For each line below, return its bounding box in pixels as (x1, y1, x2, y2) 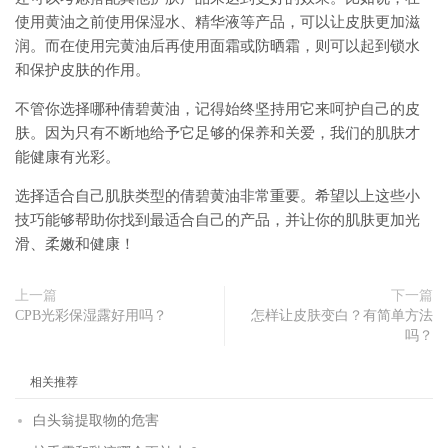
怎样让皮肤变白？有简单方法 (251, 308, 433, 324)
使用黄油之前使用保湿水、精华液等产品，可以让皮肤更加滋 (15, 14, 420, 31)
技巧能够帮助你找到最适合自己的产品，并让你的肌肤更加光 (15, 212, 420, 229)
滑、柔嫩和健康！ (15, 236, 135, 253)
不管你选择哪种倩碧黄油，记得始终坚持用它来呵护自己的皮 (15, 101, 420, 118)
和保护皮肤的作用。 (15, 62, 150, 79)
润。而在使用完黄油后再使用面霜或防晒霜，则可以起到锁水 (15, 38, 420, 55)
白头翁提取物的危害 (33, 413, 159, 429)
